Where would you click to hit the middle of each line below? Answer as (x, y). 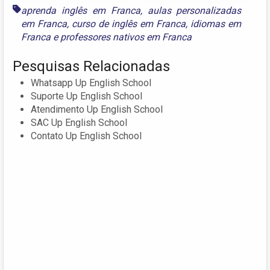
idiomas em (216, 24)
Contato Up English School (86, 136)
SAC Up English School (79, 122)
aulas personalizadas (194, 10)
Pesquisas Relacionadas (91, 66)
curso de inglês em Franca (129, 24)
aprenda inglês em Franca (81, 10)
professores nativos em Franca (126, 37)
